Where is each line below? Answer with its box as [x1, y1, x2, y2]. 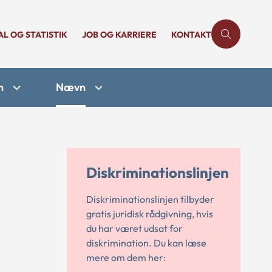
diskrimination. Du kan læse [86, 237, 206, 249]
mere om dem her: [86, 251, 166, 263]
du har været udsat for [86, 222, 183, 234]
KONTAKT [171, 29, 211, 40]
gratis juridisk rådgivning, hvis [86, 208, 213, 220]
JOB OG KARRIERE [82, 29, 157, 40]
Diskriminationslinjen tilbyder [86, 193, 214, 205]
